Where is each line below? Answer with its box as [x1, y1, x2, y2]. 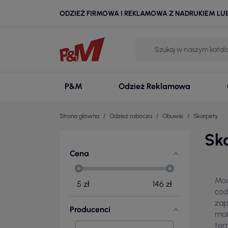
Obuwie [162, 112, 183, 120]
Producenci [70, 205, 110, 214]
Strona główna [60, 112, 99, 120]
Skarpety [193, 112, 218, 120]
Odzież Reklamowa [119, 81, 191, 91]
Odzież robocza [109, 112, 152, 120]
